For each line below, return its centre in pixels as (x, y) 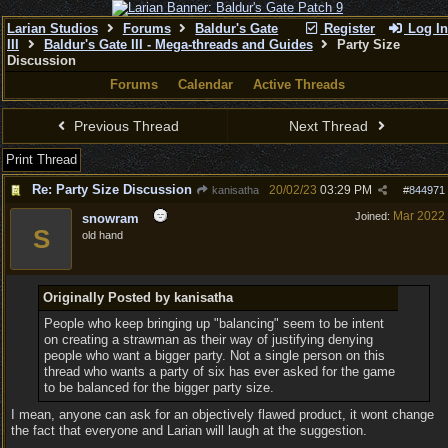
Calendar (205, 84)
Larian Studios (52, 28)
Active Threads (299, 84)
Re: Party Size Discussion (112, 189)
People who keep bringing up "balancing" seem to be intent (213, 323)
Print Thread (41, 159)
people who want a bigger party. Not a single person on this (214, 355)
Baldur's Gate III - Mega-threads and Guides (178, 44)
